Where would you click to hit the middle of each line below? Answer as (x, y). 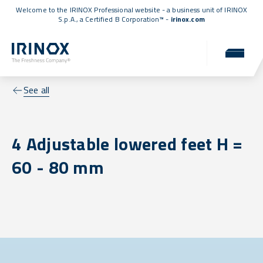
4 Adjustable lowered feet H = (127, 144)
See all (37, 90)
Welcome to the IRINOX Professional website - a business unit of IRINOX (131, 10)
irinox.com (188, 19)
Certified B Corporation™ (125, 19)
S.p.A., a (72, 19)
